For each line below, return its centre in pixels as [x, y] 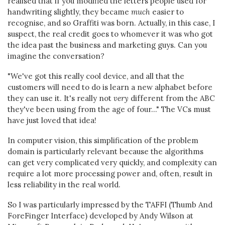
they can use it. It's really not [61, 98]
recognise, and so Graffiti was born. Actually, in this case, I [111, 23]
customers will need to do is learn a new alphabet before [110, 87]
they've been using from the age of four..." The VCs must [109, 109]
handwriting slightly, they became [69, 12]
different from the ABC [172, 98]
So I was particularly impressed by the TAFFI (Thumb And [110, 205]
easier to [167, 12]
